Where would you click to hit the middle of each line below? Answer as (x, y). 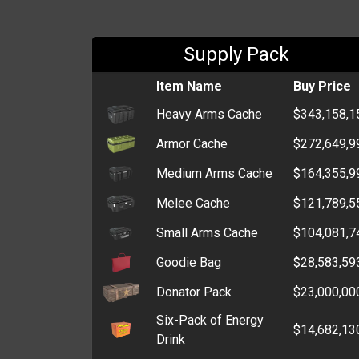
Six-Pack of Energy (210, 320)
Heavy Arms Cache (209, 114)
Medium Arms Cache (214, 173)
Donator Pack (194, 292)
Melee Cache (193, 203)
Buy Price (322, 86)
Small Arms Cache (207, 232)
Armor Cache (192, 143)
